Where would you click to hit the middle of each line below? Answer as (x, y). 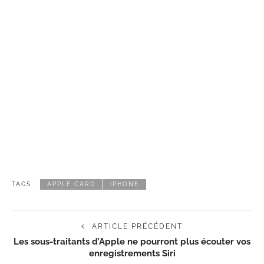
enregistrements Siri (132, 253)
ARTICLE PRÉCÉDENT (137, 226)
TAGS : (24, 184)
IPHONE (125, 184)
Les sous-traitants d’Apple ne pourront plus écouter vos (132, 241)
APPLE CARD (71, 184)
